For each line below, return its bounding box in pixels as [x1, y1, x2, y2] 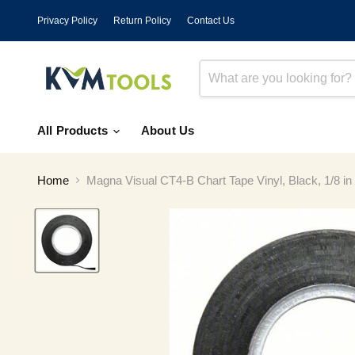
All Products [37, 124, 111, 137]
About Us [140, 124, 195, 137]
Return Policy [113, 14, 171, 26]
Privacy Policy [37, 14, 97, 26]
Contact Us [187, 14, 235, 26]
